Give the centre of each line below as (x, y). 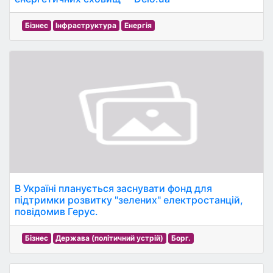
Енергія (138, 25)
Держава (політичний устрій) (110, 238)
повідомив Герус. (56, 211)
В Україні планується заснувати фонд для (113, 188)
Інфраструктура (86, 25)
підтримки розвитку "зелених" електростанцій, (129, 200)
